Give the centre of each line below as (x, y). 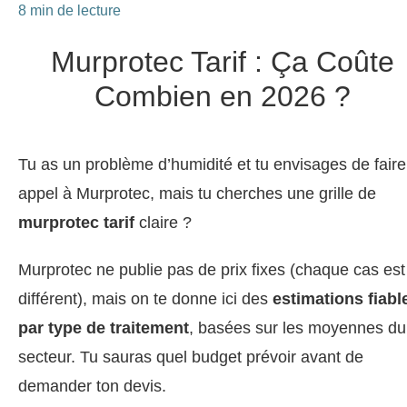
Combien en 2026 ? (222, 96)
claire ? (163, 222)
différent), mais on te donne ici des (145, 298)
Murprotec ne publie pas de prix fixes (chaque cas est (212, 269)
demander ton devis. (92, 386)
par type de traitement (104, 328)
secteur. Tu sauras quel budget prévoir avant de (191, 357)
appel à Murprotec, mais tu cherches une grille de (197, 193)
